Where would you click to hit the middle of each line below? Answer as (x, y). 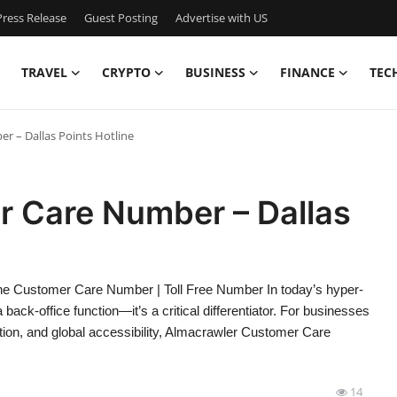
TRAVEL (44, 72)
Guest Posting (121, 18)
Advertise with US (222, 18)
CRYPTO (126, 72)
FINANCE (307, 72)
